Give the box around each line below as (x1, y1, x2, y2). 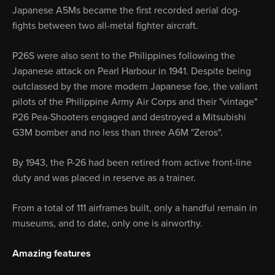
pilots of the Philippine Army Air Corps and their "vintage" (12, 96, 257, 108)
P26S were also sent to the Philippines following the (12, 50, 235, 62)
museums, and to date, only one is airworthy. (12, 217, 203, 230)
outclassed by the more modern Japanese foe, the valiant (12, 80, 258, 93)
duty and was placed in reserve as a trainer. (12, 172, 196, 184)
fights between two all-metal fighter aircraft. (12, 20, 198, 32)
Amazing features (12, 247, 91, 260)
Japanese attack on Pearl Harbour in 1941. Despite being (12, 65, 251, 77)
